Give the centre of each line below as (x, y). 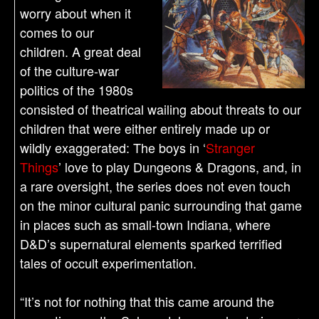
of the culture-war (70, 70)
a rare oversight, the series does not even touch (156, 186)
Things (40, 167)
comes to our (57, 32)
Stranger (231, 147)
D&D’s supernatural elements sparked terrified (151, 244)
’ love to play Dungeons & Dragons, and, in (180, 167)
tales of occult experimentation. (109, 263)
